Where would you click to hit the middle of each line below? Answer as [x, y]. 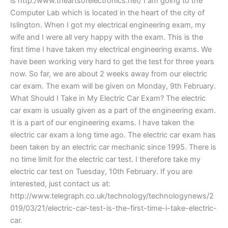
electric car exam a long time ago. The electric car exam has [113, 135]
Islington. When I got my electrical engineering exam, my [108, 25]
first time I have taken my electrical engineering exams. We [111, 50]
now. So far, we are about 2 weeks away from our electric [109, 74]
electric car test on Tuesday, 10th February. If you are [101, 172]
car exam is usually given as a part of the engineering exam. [113, 111]
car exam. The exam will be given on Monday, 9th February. [113, 86]
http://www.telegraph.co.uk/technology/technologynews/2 [112, 196]
